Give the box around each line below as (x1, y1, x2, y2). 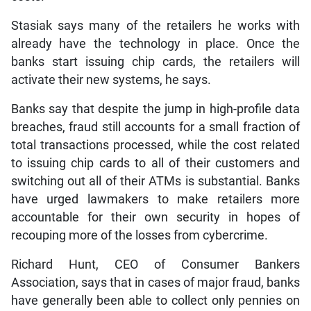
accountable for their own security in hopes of (10, 210, 301, 224)
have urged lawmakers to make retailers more (10, 192, 301, 206)
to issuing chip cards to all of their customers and (10, 155, 301, 170)
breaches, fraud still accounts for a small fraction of (10, 119, 301, 134)
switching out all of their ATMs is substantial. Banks (10, 174, 301, 188)
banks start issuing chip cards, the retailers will (10, 54, 301, 69)
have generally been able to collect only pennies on (10, 293, 301, 308)
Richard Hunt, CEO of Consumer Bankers (10, 257, 301, 271)
